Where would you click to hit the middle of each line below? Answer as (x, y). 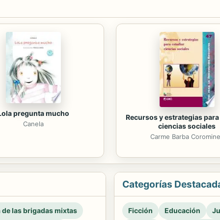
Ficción (140, 210)
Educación (182, 210)
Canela (33, 124)
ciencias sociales (187, 126)
